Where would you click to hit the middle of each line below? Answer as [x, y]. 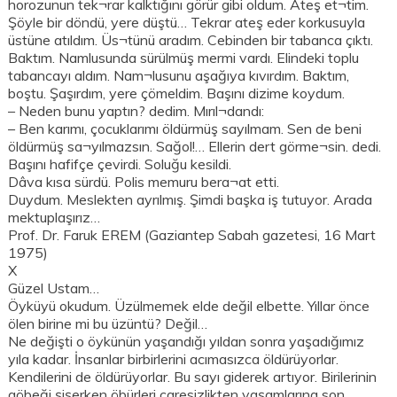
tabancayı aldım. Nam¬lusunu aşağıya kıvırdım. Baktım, [179, 76]
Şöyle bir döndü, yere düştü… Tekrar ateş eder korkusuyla [187, 23]
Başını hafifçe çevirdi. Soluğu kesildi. [120, 164]
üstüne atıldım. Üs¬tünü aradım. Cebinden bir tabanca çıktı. [191, 40]
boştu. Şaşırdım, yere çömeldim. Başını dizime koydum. [177, 93]
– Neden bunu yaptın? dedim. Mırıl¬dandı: [136, 111]
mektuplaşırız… [54, 218]
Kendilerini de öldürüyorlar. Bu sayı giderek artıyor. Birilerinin [193, 377]
